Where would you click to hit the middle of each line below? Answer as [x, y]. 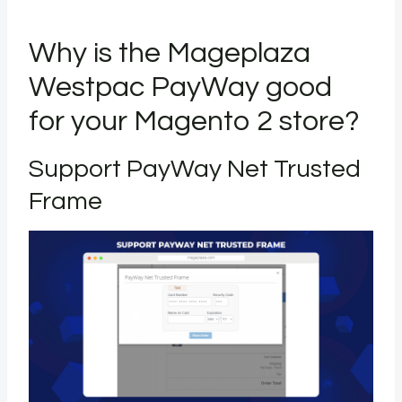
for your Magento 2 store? [197, 121]
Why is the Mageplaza [170, 53]
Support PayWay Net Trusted [195, 169]
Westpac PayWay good [180, 87]
